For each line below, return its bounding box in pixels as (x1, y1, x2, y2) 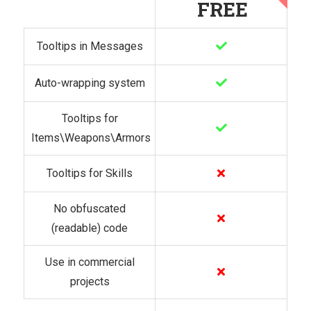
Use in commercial (44, 255, 135, 269)
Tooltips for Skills (47, 166, 133, 180)
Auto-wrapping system (34, 76, 145, 90)
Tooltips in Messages (36, 39, 143, 53)
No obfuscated (53, 201, 126, 215)
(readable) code (51, 221, 128, 235)
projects (69, 274, 110, 288)
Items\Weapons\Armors (31, 131, 151, 144)
